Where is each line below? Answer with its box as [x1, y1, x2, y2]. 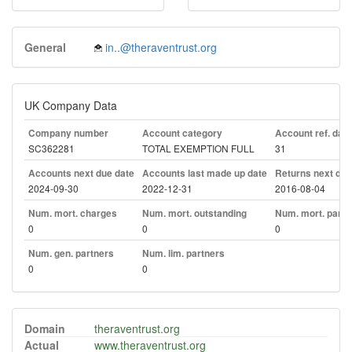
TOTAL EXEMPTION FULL [142, 141, 255, 155]
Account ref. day [275, 126, 349, 140]
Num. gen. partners [28, 247, 114, 260]
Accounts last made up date [142, 167, 267, 180]
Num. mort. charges [28, 207, 117, 220]
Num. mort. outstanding [142, 207, 247, 220]
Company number [28, 126, 108, 140]
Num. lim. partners [142, 247, 225, 260]
